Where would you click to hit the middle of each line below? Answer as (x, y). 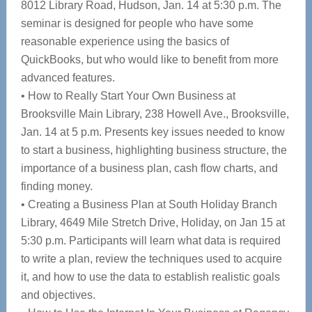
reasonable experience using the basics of (125, 41)
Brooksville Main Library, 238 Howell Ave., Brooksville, (155, 114)
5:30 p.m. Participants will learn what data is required (150, 241)
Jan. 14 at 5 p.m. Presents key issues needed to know (153, 132)
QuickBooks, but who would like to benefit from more (149, 60)
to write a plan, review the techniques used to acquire (151, 259)
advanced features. (68, 78)
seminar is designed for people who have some (137, 23)
